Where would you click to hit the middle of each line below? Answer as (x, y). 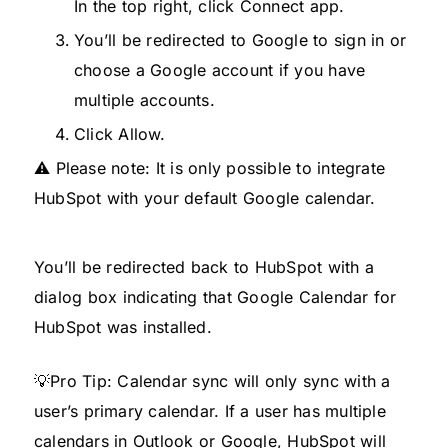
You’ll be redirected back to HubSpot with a (204, 266)
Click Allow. (120, 133)
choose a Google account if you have (220, 69)
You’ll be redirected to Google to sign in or (240, 39)
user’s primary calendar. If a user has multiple (210, 410)
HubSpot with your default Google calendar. (205, 197)
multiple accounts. (144, 99)
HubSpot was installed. (123, 326)
